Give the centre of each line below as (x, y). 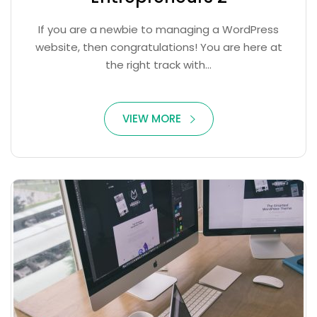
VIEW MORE (151, 119)
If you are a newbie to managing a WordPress (158, 29)
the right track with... (158, 65)
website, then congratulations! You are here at (158, 47)
